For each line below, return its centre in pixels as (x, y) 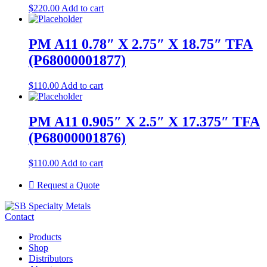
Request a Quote (67, 185)
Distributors (51, 258)
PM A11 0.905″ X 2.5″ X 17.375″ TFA (144, 121)
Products (45, 237)
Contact (19, 216)
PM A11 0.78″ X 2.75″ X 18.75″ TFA (141, 44)
